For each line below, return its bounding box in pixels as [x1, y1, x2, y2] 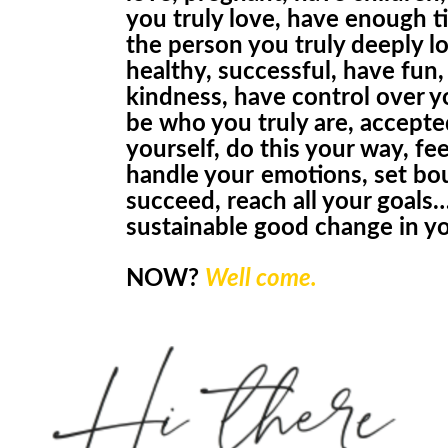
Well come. [205, 266, 318, 291]
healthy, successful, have [126, 59, 402, 84]
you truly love [126, 7, 276, 32]
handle [126, 163, 205, 188]
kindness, [126, 85, 235, 110]
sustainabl [126, 215, 236, 240]
